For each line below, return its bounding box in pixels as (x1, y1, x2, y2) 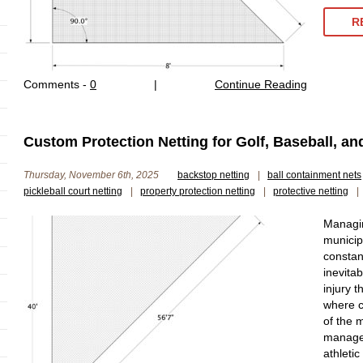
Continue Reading (215, 78, 307, 91)
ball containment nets (267, 169, 361, 181)
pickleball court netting (23, 186, 122, 197)
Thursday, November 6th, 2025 (23, 169, 161, 181)
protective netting (273, 186, 348, 197)
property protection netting (140, 186, 255, 197)
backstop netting (177, 169, 250, 181)
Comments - (23, 78, 90, 91)
